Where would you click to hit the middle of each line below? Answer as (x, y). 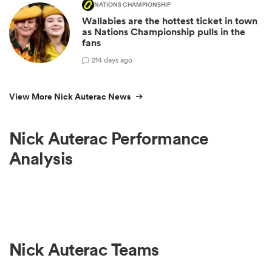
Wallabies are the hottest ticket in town (170, 21)
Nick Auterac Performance (109, 139)
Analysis (41, 159)
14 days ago (114, 59)
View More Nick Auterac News (70, 97)
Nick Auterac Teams (84, 249)
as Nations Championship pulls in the (164, 32)
